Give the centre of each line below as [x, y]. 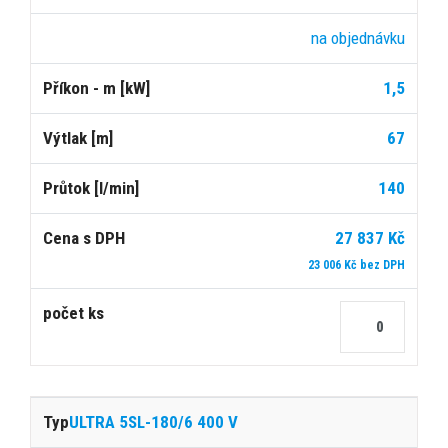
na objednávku [358, 37]
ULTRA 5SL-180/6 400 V [153, 421]
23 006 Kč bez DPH [356, 264]
